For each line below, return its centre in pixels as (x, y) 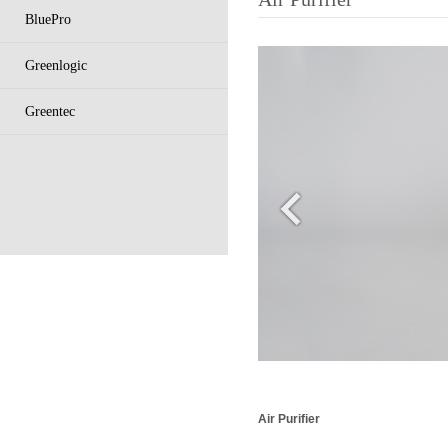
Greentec (50, 111)
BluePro (48, 19)
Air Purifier (289, 419)
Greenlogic (56, 65)
